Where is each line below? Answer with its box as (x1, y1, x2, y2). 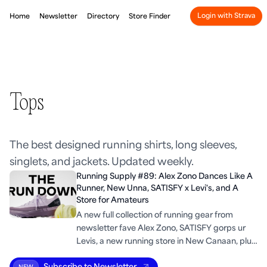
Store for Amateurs (76, 195, 149, 204)
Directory (87, 12, 119, 20)
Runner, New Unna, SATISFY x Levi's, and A (76, 184, 238, 193)
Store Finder (129, 12, 170, 20)
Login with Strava (197, 12, 255, 20)
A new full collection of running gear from (76, 210, 233, 219)
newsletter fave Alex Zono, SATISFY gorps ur (76, 223, 246, 232)
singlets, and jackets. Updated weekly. (10, 156, 194, 167)
